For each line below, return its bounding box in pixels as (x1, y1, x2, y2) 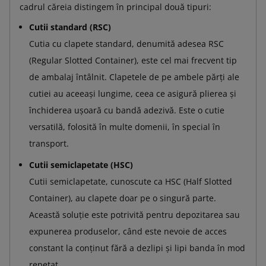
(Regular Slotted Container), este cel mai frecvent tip (29, 54, 237, 66)
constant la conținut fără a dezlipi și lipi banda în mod (29, 242, 245, 254)
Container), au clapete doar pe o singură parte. (29, 192, 216, 204)
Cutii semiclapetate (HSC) (29, 159, 133, 170)
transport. (29, 137, 69, 149)
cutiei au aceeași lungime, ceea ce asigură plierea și (29, 87, 236, 99)
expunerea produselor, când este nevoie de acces (29, 225, 227, 237)
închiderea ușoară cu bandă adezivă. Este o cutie (29, 104, 224, 116)
